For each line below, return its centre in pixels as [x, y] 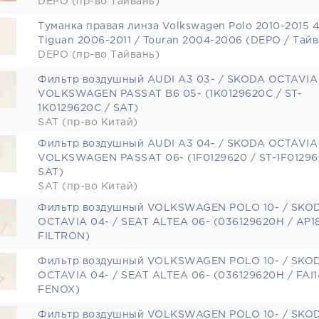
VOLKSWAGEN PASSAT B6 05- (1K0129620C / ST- [170, 94]
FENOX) [59, 290]
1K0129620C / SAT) [88, 108]
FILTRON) [64, 236]
